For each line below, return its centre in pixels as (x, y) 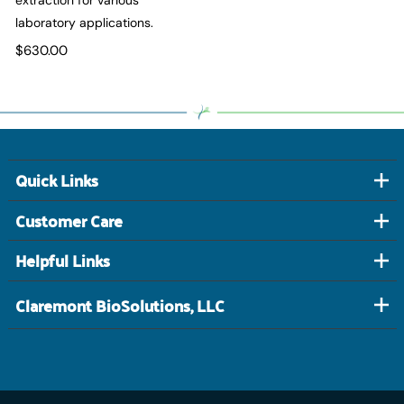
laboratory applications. (84, 22)
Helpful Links (63, 261)
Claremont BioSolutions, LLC (120, 305)
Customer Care (69, 220)
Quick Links (57, 180)
